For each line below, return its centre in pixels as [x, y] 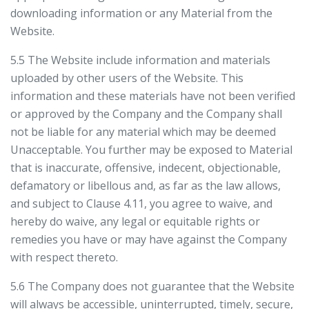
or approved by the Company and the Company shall [146, 114]
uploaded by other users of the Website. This [127, 78]
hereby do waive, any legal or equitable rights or [135, 221]
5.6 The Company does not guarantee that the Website [152, 286]
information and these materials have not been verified [153, 96]
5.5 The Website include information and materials [140, 60]
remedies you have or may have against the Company [149, 239]
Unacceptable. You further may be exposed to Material [151, 150]
